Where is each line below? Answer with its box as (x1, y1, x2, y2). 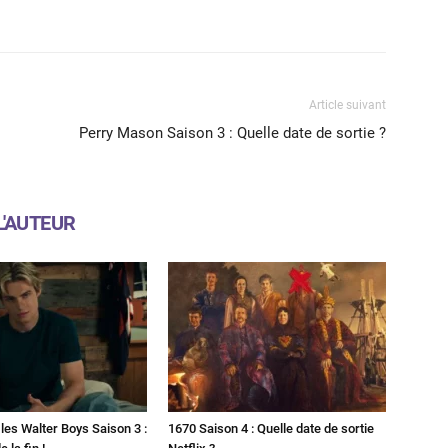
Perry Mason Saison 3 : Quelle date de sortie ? (79, 123, 386, 142)
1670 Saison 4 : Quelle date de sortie (168, 420, 374, 436)
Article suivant (309, 97, 386, 112)
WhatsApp (89, 2, 142, 18)
